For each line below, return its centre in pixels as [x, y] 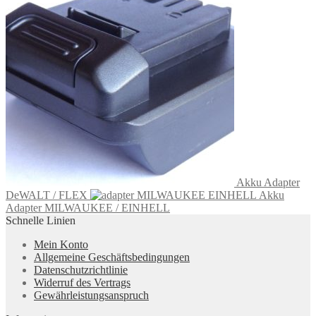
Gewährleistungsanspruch [91, 296]
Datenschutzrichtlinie [81, 270]
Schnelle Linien [41, 221]
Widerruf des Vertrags [82, 283]
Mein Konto [61, 245]
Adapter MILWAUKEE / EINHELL [88, 208]
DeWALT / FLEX [47, 195]
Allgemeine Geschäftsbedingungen [112, 257]
